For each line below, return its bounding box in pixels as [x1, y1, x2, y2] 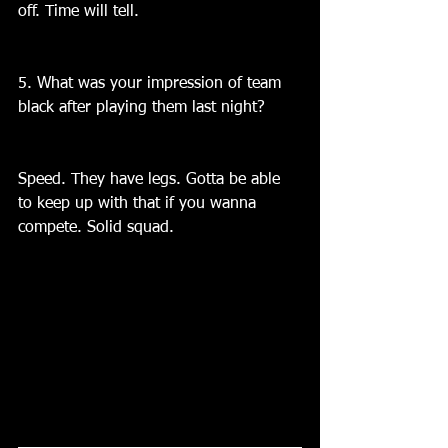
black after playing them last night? [18, 100, 265, 116]
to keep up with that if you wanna [18, 196, 261, 212]
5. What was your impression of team [18, 76, 286, 92]
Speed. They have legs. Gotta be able [18, 172, 285, 188]
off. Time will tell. [18, 4, 139, 20]
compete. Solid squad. [18, 220, 174, 236]
